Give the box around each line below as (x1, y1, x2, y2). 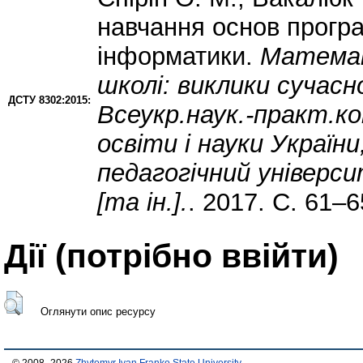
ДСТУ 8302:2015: (8, 94, 91, 107)
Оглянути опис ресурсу (40, 305, 156, 318)
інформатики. (97, 42, 260, 71)
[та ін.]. (97, 188, 188, 217)
